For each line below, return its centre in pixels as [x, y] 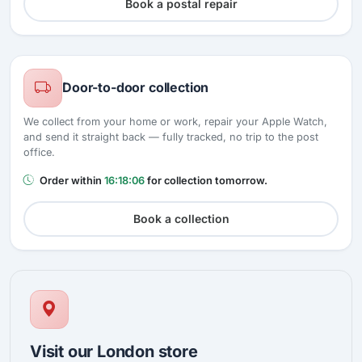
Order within [71, 180]
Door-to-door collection [136, 88]
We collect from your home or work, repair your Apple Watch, [175, 121]
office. [39, 152]
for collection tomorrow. [206, 180]
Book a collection [181, 218]
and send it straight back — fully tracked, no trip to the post [171, 137]
